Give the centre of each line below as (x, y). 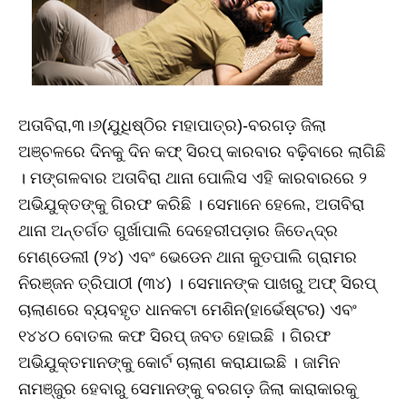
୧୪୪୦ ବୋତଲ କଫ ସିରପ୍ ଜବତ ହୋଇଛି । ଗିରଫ (174, 337)
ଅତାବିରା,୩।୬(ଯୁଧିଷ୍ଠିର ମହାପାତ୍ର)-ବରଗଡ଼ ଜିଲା (172, 126)
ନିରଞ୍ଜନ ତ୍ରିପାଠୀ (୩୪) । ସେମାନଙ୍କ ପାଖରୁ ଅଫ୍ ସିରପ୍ (197, 284)
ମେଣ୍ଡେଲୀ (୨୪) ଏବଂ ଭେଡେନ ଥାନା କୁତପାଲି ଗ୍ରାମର (188, 258)
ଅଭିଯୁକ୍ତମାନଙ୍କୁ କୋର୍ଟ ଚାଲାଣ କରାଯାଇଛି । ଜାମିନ (179, 363)
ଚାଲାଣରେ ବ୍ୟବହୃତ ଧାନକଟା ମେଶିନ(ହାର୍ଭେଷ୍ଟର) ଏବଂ (188, 310)
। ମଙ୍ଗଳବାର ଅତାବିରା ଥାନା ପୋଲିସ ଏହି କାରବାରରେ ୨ (193, 179)
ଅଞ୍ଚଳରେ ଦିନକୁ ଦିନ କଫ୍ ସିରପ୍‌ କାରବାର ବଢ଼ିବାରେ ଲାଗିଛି (202, 152)
